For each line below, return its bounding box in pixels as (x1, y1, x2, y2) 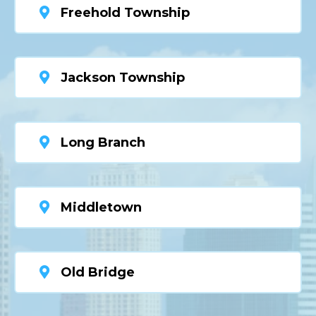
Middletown (61, 200, 142, 216)
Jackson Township (61, 70, 185, 86)
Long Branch (61, 135, 145, 151)
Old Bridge (61, 265, 135, 281)
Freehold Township (61, 5, 190, 21)
